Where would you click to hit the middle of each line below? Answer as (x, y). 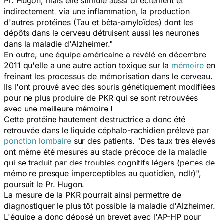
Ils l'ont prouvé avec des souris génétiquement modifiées (110, 87)
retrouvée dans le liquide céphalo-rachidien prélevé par (107, 130)
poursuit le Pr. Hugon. (44, 184)
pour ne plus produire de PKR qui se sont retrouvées (101, 97)
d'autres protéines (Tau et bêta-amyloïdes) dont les (99, 22)
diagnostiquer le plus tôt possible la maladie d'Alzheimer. (110, 206)
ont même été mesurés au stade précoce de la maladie (105, 151)
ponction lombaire (38, 141)
